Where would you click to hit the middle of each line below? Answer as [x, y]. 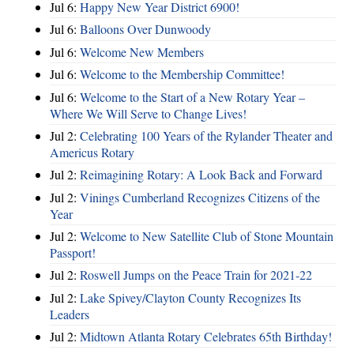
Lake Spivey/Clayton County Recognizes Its [190, 297]
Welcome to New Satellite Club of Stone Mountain [207, 236]
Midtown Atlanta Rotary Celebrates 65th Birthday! [206, 337]
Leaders [70, 314]
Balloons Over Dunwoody [145, 29]
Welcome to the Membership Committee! [182, 74]
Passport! [73, 252]
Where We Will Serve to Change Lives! [148, 113]
